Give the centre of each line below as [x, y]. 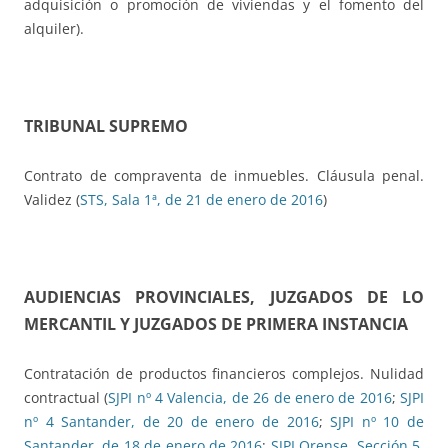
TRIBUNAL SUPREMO [106, 126]
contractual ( [66, 398]
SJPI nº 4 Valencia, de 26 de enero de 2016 [250, 398]
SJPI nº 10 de [377, 422]
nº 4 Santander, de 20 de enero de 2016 [171, 422]
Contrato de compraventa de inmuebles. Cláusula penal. [224, 176]
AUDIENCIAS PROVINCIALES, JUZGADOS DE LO [224, 297]
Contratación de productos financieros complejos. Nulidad [224, 374]
